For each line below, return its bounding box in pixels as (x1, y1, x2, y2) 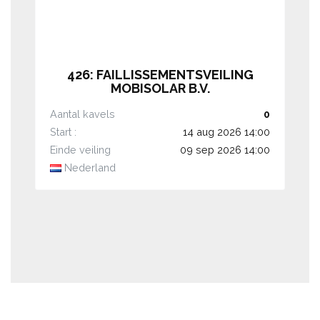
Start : (50, 125, 76, 138)
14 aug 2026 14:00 (183, 125, 270, 138)
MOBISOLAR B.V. (110, 80, 210, 96)
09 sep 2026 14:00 (180, 143, 270, 156)
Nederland (61, 161, 116, 174)
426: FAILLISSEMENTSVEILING (66, 66, 254, 82)
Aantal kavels (50, 107, 115, 120)
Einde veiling (50, 143, 111, 156)
